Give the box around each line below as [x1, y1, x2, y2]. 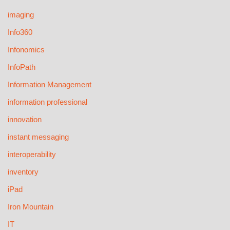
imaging [8, 10, 34, 20]
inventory [8, 167, 39, 177]
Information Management [8, 80, 91, 89]
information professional [8, 98, 87, 107]
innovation [8, 115, 42, 124]
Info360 [8, 28, 32, 37]
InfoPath [8, 63, 35, 72]
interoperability [8, 150, 56, 159]
